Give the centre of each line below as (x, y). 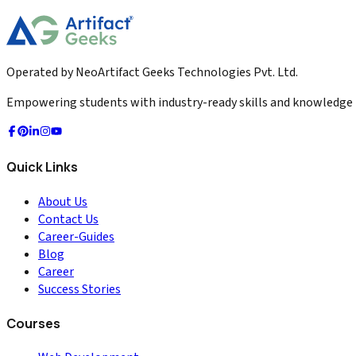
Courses (33, 323)
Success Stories (79, 289)
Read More (35, 22)
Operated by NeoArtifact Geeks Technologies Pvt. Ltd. (152, 73)
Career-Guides (76, 236)
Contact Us (68, 219)
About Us (63, 201)
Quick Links (42, 167)
